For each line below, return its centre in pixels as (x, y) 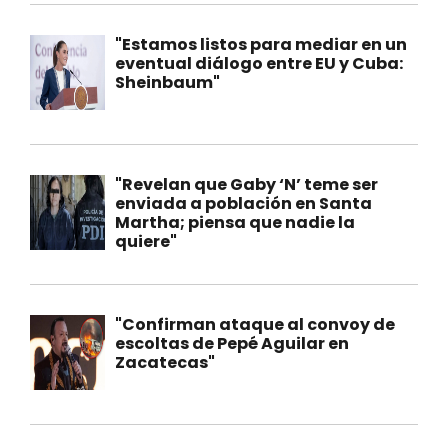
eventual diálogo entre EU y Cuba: (259, 63)
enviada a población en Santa (243, 203)
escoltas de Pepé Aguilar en (232, 343)
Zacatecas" (165, 362)
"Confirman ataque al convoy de (255, 324)
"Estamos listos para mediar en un (261, 44)
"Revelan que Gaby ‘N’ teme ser (246, 184)
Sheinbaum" (167, 82)
